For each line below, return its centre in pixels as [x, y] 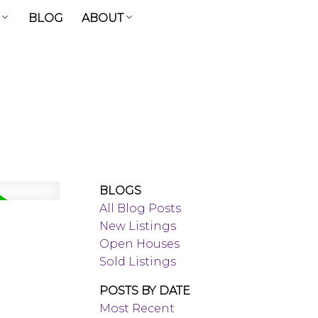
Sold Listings [138, 261]
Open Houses [140, 243]
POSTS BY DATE [145, 290]
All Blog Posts [141, 208]
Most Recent [137, 308]
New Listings [138, 226]
